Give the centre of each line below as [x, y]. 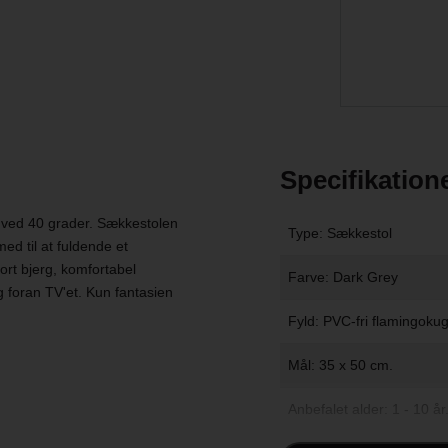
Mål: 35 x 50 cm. [340, 365]
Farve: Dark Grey [342, 277]
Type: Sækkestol [339, 233]
